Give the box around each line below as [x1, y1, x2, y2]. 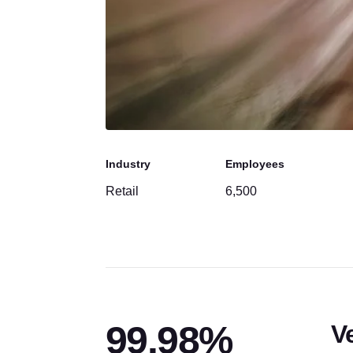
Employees [225, 158, 284, 170]
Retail [105, 184, 139, 198]
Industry [105, 158, 150, 170]
